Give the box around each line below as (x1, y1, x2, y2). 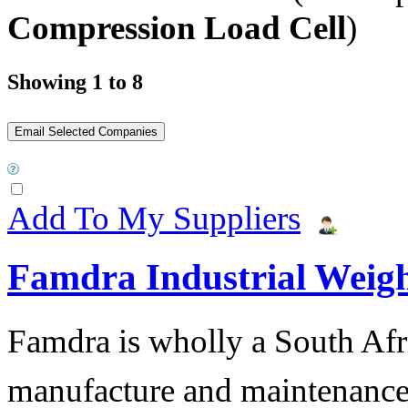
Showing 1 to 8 (7, 69, 143, 94)
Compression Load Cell (7, 8, 346, 46)
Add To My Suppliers (7, 199, 301, 237)
